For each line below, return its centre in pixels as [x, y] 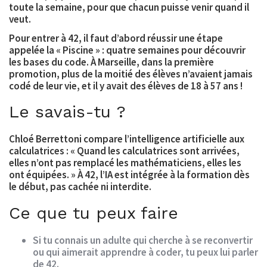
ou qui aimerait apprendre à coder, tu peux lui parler [145, 252]
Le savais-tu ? [67, 112]
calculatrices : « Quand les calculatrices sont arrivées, [124, 151]
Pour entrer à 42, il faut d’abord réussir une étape [116, 38]
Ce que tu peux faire [94, 213]
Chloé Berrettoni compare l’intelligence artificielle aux [127, 139]
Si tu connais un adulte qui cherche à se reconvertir [143, 240]
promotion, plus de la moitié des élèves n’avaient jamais [131, 74]
